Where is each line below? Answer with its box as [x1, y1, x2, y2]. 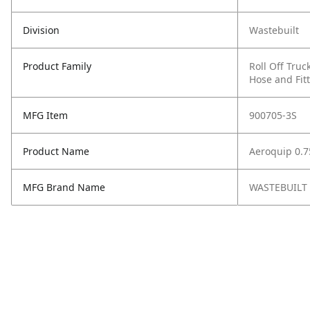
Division [23, 24, 60, 37]
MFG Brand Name [23, 181, 105, 194]
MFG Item [23, 109, 68, 122]
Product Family [23, 60, 91, 73]
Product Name [23, 145, 89, 158]
